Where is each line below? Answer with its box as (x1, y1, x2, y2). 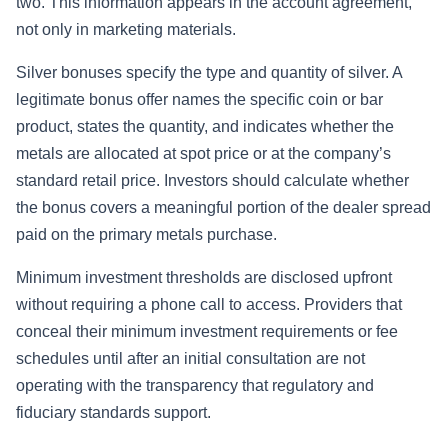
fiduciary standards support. (16, 404, 211, 422)
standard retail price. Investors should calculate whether (16, 172, 409, 190)
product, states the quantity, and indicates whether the (16, 118, 394, 136)
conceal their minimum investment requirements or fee (16, 323, 398, 341)
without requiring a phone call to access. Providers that (16, 296, 402, 314)
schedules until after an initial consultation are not (16, 350, 365, 368)
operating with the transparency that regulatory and (16, 377, 374, 395)
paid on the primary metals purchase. (16, 226, 277, 244)
